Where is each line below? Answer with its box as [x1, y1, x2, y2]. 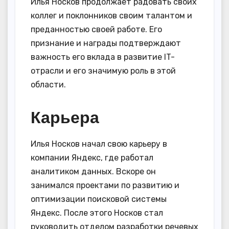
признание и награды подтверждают [31, 38, 181, 49]
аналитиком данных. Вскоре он [31, 167, 156, 177]
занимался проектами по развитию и [31, 180, 179, 191]
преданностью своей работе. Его [31, 25, 162, 35]
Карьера [31, 107, 99, 128]
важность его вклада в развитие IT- [31, 52, 175, 62]
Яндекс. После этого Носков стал [31, 208, 163, 218]
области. [31, 80, 66, 90]
